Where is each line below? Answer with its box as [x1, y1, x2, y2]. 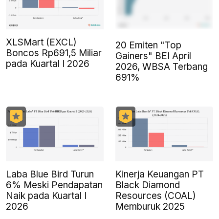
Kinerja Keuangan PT [115, 169, 204, 180]
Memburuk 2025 [115, 201, 185, 213]
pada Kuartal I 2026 [6, 58, 89, 70]
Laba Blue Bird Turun [6, 169, 94, 180]
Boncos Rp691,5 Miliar [6, 47, 102, 59]
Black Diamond [115, 179, 180, 191]
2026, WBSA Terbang [115, 61, 208, 73]
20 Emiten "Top [115, 40, 181, 51]
